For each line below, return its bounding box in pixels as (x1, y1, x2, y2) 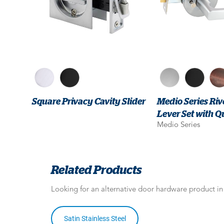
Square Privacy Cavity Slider (31, 95, 145, 106)
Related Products (51, 162, 141, 176)
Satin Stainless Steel (63, 214, 126, 222)
